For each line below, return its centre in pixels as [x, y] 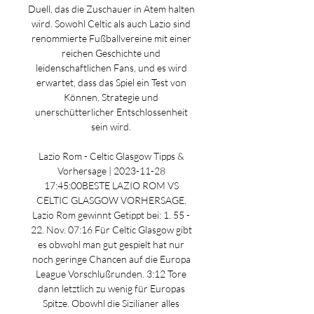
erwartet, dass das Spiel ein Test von [111, 82]
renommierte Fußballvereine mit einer [111, 38]
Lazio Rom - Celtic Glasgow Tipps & [111, 156]
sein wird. [112, 127]
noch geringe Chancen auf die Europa [111, 259]
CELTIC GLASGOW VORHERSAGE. [111, 200]
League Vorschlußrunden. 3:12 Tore [111, 274]
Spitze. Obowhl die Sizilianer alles [111, 303]
